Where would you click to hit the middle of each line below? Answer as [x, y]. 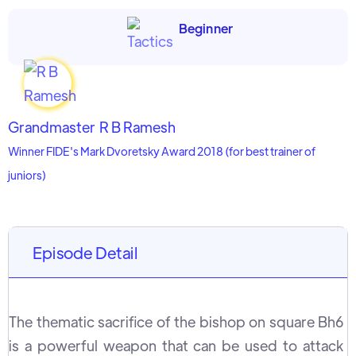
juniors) [27, 175]
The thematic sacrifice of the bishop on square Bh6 [176, 321]
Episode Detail [85, 252]
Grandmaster [52, 127]
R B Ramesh [137, 127]
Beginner [206, 28]
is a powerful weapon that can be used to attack [176, 345]
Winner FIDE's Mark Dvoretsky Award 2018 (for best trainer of [162, 151]
